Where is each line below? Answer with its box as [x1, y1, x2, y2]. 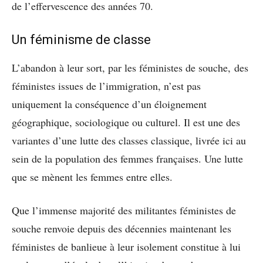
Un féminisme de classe [12, 32, 151, 47]
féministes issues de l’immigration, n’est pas [12, 78, 201, 93]
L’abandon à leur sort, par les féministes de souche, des [12, 60, 248, 75]
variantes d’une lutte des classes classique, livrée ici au [12, 133, 246, 147]
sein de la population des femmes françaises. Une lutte [12, 151, 243, 166]
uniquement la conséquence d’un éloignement [12, 96, 207, 111]
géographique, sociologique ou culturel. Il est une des [12, 114, 240, 129]
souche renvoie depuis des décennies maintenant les [12, 221, 231, 235]
